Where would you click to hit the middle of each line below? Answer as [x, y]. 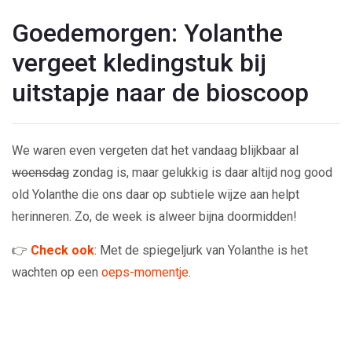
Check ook [62, 250]
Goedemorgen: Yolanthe [147, 33]
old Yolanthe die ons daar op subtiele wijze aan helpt [156, 194]
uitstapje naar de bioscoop [160, 92]
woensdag [40, 172]
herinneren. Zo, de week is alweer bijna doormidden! [154, 216]
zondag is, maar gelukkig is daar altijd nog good [201, 172]
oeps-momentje [145, 272]
